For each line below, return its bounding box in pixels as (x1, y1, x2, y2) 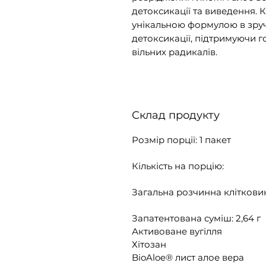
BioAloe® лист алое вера (132, 252, 244, 264)
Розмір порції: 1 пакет (132, 134, 231, 146)
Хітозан (132, 239, 166, 251)
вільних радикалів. (132, 46, 217, 58)
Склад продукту (132, 109, 220, 122)
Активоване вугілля (132, 226, 222, 237)
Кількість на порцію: (132, 160, 226, 172)
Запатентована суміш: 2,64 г (132, 213, 261, 224)
